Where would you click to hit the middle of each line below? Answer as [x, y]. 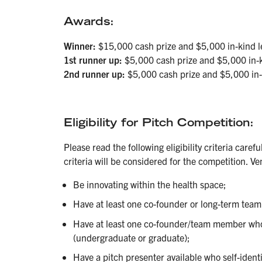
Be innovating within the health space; [149, 184]
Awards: [89, 21]
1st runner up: [93, 59]
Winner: [81, 45]
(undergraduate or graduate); [131, 237]
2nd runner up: [94, 73]
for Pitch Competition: [185, 122]
